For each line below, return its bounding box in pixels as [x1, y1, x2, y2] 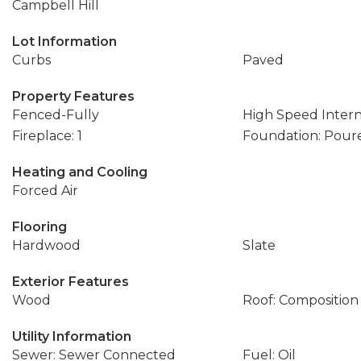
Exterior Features [12, 274, 129, 289]
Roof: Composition [242, 293, 359, 308]
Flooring [12, 219, 67, 234]
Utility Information [12, 329, 131, 344]
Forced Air [12, 183, 78, 198]
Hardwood [12, 238, 81, 253]
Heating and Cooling [12, 164, 147, 180]
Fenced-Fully [12, 107, 99, 122]
